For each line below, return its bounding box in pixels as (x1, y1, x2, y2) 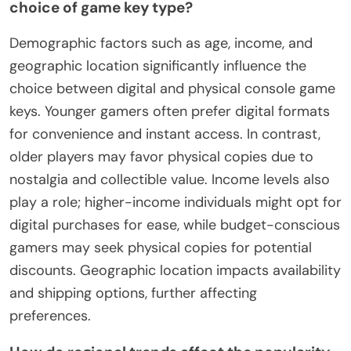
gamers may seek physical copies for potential (9, 237, 312, 257)
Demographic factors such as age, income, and (9, 33, 313, 52)
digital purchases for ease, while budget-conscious (9, 215, 340, 234)
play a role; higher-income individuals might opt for (9, 192, 342, 212)
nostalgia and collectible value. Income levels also (9, 169, 330, 189)
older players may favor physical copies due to (9, 147, 313, 166)
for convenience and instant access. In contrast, (9, 124, 320, 143)
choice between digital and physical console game (9, 78, 335, 98)
